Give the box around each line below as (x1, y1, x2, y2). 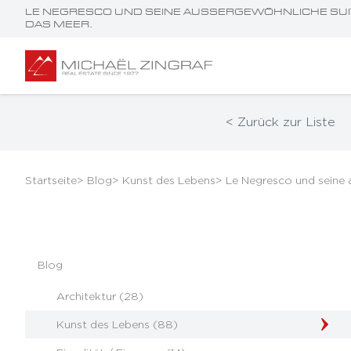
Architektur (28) (56, 290, 143, 302)
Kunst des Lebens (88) (56, 318, 178, 330)
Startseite (25, 174, 77, 186)
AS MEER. (25, 20, 89, 30)
